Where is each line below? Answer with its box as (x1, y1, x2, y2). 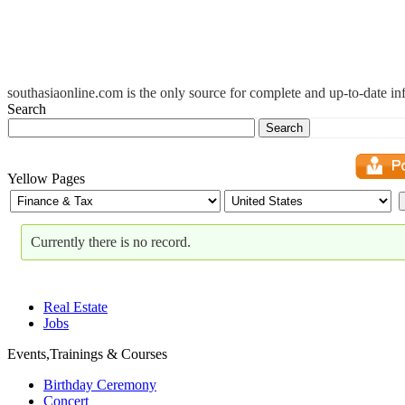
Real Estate (43, 299, 108, 315)
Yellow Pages (7, 171, 85, 186)
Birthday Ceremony (43, 377, 156, 392)
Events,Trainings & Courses (7, 346, 167, 362)
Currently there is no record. (31, 234, 191, 250)
